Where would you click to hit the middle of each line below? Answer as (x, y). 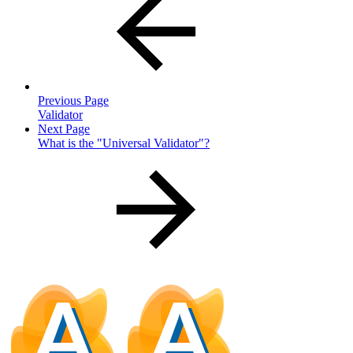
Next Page (64, 128)
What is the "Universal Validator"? (124, 143)
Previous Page (73, 100)
